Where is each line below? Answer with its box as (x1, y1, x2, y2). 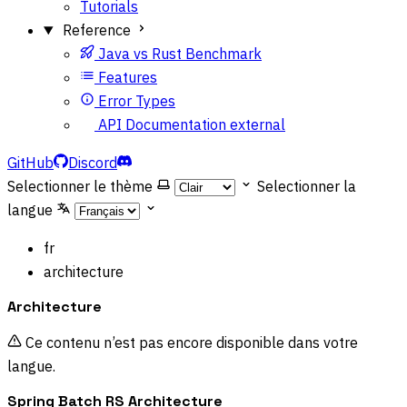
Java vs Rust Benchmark (98, 45, 262, 63)
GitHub (7, 154, 54, 172)
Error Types (98, 92, 175, 110)
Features (98, 68, 157, 86)
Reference (62, 21, 131, 39)
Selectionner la (257, 177, 356, 195)
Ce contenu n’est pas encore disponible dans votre (25, 333, 358, 352)
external (230, 115, 285, 134)
